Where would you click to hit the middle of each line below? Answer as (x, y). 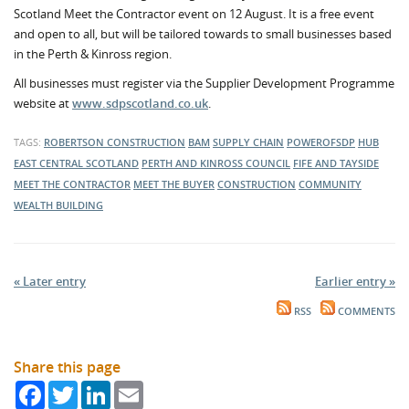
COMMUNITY (330, 184)
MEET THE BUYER (174, 184)
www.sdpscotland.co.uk (140, 103)
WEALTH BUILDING (58, 205)
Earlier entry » (355, 281)
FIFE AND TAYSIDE (336, 163)
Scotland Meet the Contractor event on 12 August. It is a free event (194, 14)
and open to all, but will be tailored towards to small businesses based (203, 34)
